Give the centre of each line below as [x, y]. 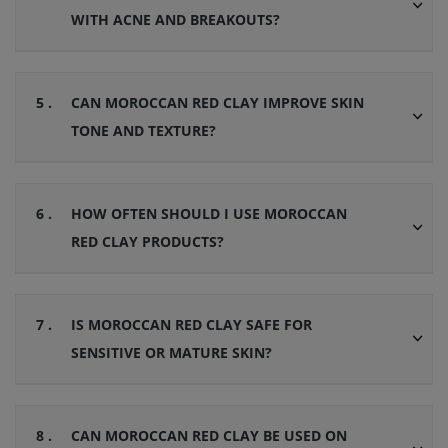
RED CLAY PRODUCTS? [147, 242]
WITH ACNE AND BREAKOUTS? [175, 20]
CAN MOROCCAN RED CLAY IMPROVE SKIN [217, 103]
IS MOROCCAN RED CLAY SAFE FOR [191, 325]
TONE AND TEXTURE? [143, 131]
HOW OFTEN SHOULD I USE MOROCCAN [209, 214]
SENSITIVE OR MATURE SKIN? [171, 353]
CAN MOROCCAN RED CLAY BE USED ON [209, 436]
